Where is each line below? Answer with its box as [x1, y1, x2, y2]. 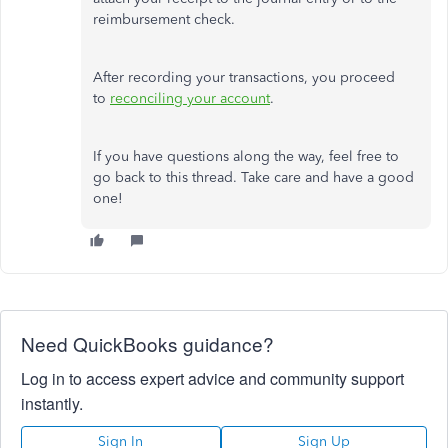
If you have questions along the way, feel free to [93, 148, 399, 165]
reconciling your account [110, 90, 270, 107]
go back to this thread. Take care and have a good [93, 169, 414, 186]
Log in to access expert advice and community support [21, 367, 404, 390]
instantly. [21, 392, 83, 415]
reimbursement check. [93, 11, 235, 28]
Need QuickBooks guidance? [21, 330, 274, 357]
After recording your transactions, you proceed [93, 69, 395, 86]
